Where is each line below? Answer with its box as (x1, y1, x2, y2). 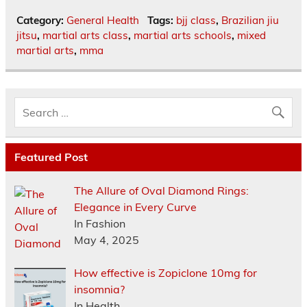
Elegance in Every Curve (73, 200, 197, 214)
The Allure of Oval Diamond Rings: (73, 184, 249, 198)
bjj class (175, 13, 216, 27)
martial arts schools (134, 28, 232, 42)
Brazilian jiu (221, 13, 279, 27)
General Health (66, 13, 139, 27)
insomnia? (73, 282, 125, 297)
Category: (16, 13, 66, 27)
